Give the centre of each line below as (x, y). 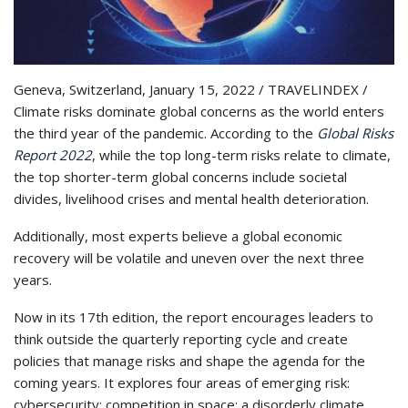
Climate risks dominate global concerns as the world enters (199, 111)
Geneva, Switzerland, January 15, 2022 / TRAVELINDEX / (191, 89)
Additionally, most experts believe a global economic (178, 235)
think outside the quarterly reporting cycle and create (181, 338)
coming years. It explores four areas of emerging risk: (182, 382)
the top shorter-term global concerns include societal (180, 176)
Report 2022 (53, 154)
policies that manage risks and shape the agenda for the (189, 360)
